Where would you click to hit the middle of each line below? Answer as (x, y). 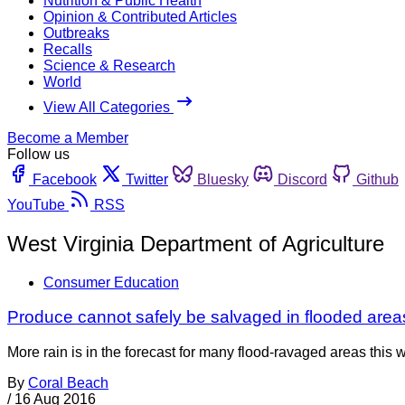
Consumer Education (111, 282)
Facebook (65, 179)
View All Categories (108, 107)
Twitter (147, 179)
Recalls (68, 49)
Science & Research (109, 65)
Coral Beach (68, 383)
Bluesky (223, 179)
